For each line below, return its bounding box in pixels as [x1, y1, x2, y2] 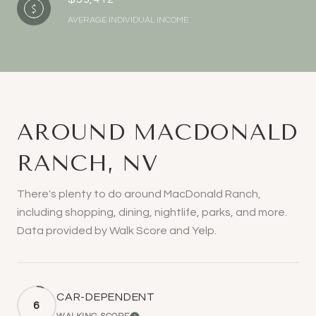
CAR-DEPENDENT [56, 291, 155, 303]
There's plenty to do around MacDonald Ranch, [17, 188, 261, 200]
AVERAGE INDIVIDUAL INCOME [68, 15, 188, 25]
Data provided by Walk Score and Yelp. [17, 224, 217, 236]
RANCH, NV [17, 150, 158, 176]
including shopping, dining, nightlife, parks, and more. [17, 206, 287, 218]
